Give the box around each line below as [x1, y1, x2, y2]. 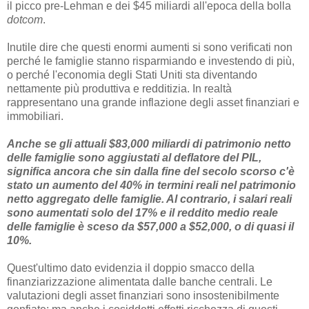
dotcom [7, 14, 43, 26]
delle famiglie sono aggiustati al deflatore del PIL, [7, 152, 261, 164]
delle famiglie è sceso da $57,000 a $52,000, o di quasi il [7, 221, 294, 233]
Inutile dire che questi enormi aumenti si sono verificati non [7, 41, 292, 54]
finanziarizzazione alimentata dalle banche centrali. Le [7, 276, 272, 288]
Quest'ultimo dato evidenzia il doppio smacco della [7, 262, 255, 275]
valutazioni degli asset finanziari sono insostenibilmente [7, 290, 279, 302]
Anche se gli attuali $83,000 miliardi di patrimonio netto [7, 138, 291, 150]
